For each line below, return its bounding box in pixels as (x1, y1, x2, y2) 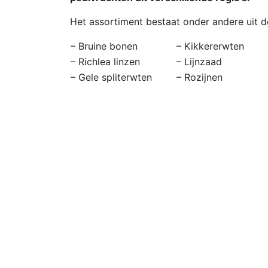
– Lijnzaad (176, 55, 222, 68)
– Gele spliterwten (71, 71, 152, 83)
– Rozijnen (176, 71, 223, 83)
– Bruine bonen (71, 39, 138, 52)
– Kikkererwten (176, 39, 244, 52)
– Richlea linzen (71, 55, 140, 68)
